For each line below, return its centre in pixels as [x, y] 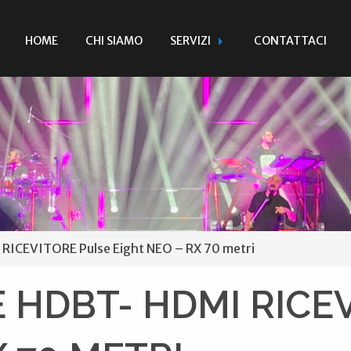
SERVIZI [190, 40]
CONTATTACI [290, 40]
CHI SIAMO [114, 40]
